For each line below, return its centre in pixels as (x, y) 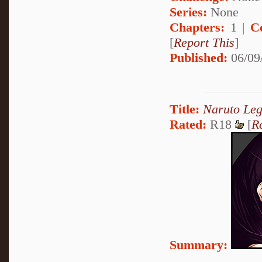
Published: (199, 57)
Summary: (199, 245)
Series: (188, 12)
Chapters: (197, 27)
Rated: (188, 125)
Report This (204, 42)
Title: (185, 109)
